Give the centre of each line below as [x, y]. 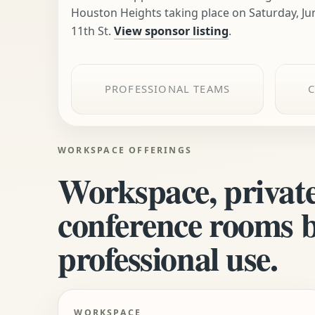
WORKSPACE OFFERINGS [125, 150]
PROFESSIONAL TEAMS [167, 89]
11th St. [93, 31]
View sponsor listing [172, 31]
